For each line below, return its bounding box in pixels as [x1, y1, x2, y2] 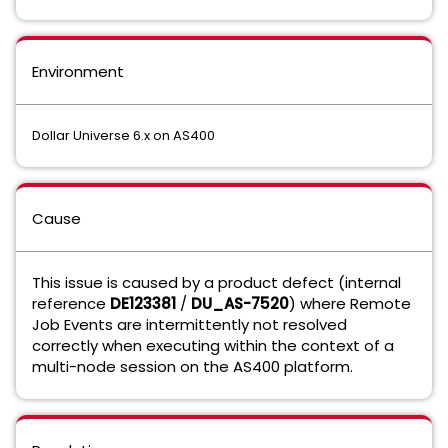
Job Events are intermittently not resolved [32, 314, 347, 335]
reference [32, 293, 110, 314]
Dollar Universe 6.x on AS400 [32, 126, 215, 145]
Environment [32, 61, 124, 82]
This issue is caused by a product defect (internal [32, 272, 401, 293]
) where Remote [289, 293, 411, 314]
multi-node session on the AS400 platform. [32, 356, 353, 377]
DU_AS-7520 [191, 293, 289, 314]
